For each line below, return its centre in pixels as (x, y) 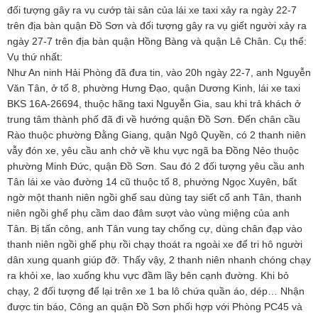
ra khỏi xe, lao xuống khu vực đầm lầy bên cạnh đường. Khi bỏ (148, 276)
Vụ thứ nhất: (35, 57)
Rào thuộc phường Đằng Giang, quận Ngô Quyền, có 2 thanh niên (157, 135)
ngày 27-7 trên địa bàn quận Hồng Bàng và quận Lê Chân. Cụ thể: (157, 42)
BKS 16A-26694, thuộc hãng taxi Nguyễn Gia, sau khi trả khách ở (154, 104)
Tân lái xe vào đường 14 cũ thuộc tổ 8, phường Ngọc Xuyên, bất (152, 182)
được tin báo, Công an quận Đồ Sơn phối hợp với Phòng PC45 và (155, 307)
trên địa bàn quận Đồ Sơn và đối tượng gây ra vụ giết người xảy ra (157, 26)
